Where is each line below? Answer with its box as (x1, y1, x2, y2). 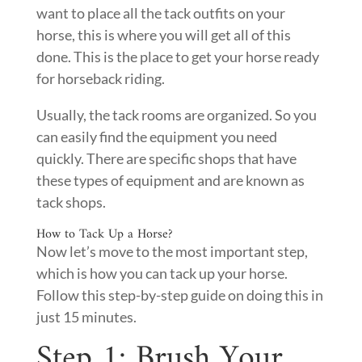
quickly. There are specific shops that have (36, 149, 297, 167)
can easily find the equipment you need (36, 128, 277, 145)
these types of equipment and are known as (36, 171, 305, 189)
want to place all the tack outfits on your (36, 4, 285, 22)
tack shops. (36, 193, 106, 211)
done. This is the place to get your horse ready (36, 48, 319, 65)
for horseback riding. (36, 69, 165, 87)
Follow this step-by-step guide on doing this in (36, 286, 323, 304)
